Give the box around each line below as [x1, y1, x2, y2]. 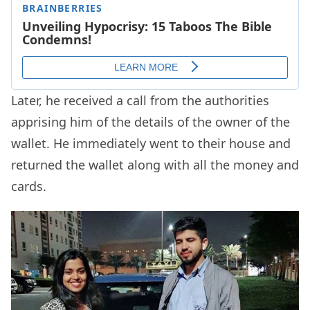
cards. [11, 177, 46, 194]
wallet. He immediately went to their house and [11, 134, 291, 152]
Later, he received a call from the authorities [11, 91, 269, 109]
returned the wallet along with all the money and [11, 156, 299, 173]
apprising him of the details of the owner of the [11, 113, 290, 130]
